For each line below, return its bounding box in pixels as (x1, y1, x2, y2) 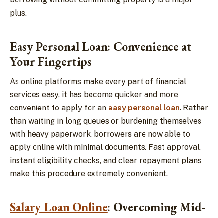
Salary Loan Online (10, 199, 108, 215)
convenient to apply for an (10, 103, 108, 112)
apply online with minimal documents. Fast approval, (10, 142, 201, 152)
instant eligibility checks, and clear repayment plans (10, 155, 201, 165)
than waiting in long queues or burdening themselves (10, 116, 201, 126)
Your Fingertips (10, 53, 92, 69)
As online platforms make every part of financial (10, 76, 186, 86)
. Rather (180, 103, 208, 112)
